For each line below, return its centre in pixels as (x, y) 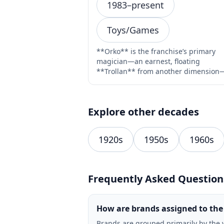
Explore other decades (143, 112)
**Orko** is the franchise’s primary (156, 51)
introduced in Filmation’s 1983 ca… (154, 81)
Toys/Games (133, 30)
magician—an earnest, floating (148, 61)
